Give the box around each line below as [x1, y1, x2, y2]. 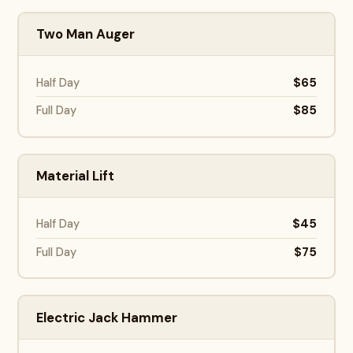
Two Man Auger [36, 25, 136, 43]
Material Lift [36, 167, 115, 185]
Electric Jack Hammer [36, 308, 178, 326]
